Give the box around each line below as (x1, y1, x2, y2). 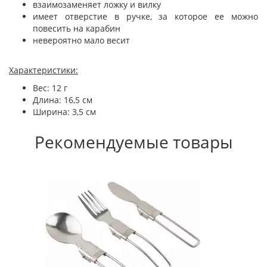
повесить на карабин (33, 23, 120, 34)
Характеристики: (9, 64, 78, 76)
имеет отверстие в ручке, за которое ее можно (33, 11, 258, 22)
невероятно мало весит (33, 35, 130, 46)
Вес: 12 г (33, 82, 67, 94)
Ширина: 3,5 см (33, 106, 96, 117)
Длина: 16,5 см (33, 94, 92, 105)
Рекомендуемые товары (34, 131, 233, 153)
